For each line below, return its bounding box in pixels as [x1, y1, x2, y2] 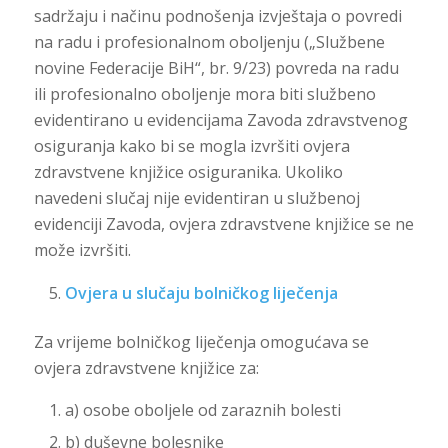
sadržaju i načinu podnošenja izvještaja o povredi [33, 5, 402, 28]
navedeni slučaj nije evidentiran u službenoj [33, 187, 360, 210]
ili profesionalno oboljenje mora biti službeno [33, 83, 376, 106]
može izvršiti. [33, 239, 131, 262]
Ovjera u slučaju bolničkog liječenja [64, 281, 338, 304]
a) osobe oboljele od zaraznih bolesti [64, 399, 341, 422]
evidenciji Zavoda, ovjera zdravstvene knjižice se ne [33, 213, 414, 236]
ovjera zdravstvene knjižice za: [33, 356, 259, 379]
